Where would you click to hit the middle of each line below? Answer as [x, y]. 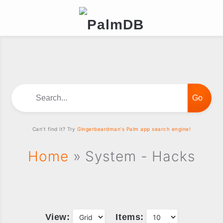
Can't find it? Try [55, 129]
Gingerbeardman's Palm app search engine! [134, 129]
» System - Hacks [132, 156]
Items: [130, 217]
